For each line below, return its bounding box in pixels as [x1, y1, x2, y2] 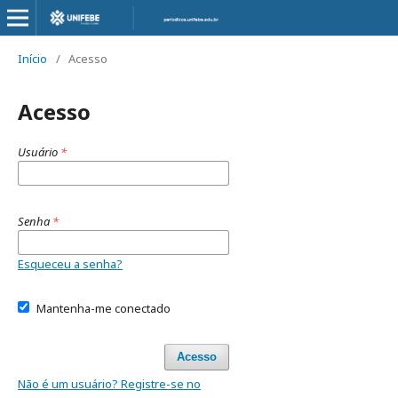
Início [18, 51, 47, 67]
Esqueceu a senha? [18, 256, 123, 272]
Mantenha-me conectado [36, 300, 171, 316]
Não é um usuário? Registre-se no [18, 376, 201, 392]
